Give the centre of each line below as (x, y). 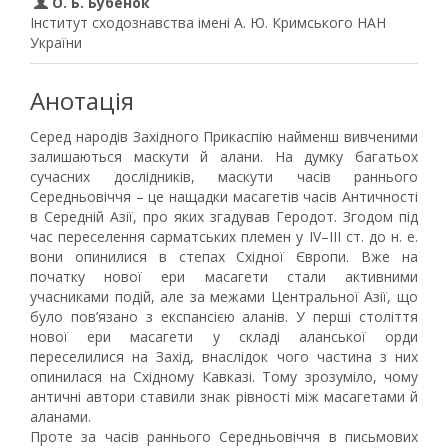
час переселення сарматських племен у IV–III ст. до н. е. (224, 236)
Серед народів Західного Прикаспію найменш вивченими (224, 136)
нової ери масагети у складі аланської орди (224, 336)
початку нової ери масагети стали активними (224, 276)
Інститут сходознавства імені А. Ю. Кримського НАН (208, 22)
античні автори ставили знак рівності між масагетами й (224, 396)
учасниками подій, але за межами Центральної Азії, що (224, 296)
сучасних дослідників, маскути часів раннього (224, 176)
